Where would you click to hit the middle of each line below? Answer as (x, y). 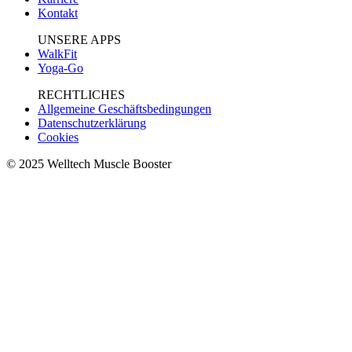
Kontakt (58, 13)
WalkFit (57, 54)
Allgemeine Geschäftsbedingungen (125, 109)
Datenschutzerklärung (92, 123)
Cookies (58, 137)
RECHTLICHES (81, 95)
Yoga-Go (60, 68)
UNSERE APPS (79, 40)
